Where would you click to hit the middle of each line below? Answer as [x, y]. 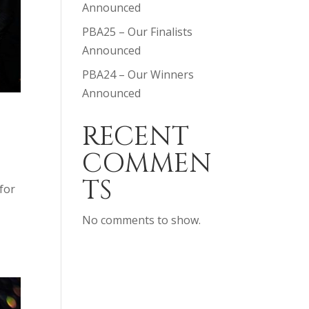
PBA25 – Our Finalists [138, 32]
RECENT [136, 137]
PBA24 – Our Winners [138, 74]
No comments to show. [142, 220]
